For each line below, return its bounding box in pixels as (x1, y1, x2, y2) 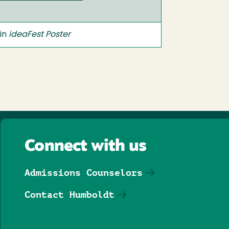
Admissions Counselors (25, 167, 143, 178)
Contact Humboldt (25, 189, 115, 200)
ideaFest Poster (9, 31, 71, 39)
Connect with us (25, 139, 147, 155)
